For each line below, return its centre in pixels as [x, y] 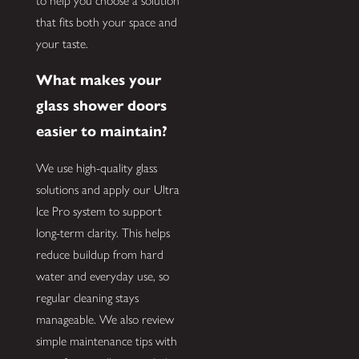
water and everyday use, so [102, 276]
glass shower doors [101, 105]
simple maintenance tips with [106, 341]
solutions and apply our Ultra [107, 189]
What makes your [98, 79]
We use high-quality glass [96, 167]
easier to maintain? [101, 131]
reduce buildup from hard [99, 254]
